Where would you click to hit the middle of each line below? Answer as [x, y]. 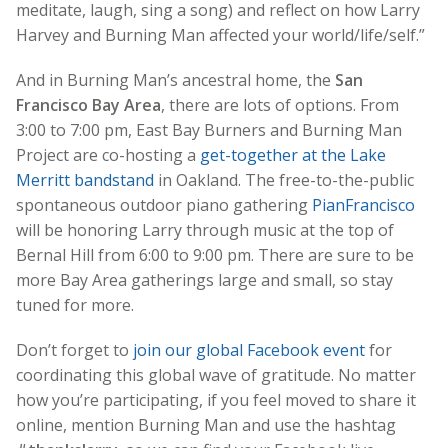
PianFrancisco [363, 204]
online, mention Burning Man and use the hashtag [206, 424]
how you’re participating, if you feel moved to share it [216, 399]
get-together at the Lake [293, 154]
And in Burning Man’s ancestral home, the [175, 79]
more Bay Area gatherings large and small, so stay [204, 279]
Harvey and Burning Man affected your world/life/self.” [220, 34]
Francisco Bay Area [88, 104]
